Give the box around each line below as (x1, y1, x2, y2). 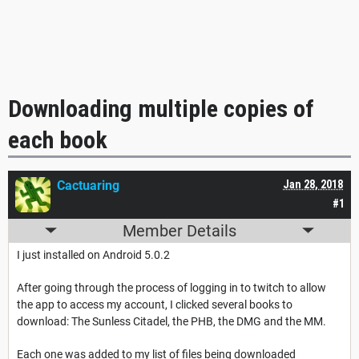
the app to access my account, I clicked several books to (17, 297, 292, 311)
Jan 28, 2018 (283, 177, 343, 191)
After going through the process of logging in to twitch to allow (17, 280, 326, 294)
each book (8, 125, 107, 154)
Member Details (123, 220, 236, 240)
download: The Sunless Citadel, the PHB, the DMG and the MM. (17, 314, 326, 328)
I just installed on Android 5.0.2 (17, 248, 170, 261)
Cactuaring (57, 177, 119, 193)
